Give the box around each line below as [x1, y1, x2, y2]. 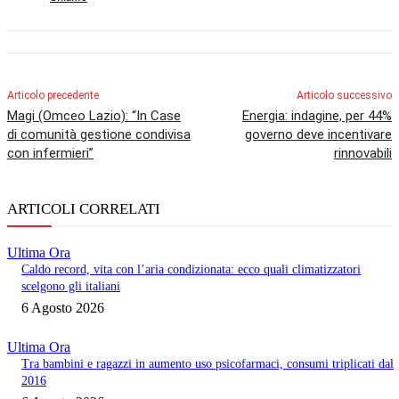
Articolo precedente [7, 89, 99, 102]
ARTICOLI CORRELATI [7, 200, 160, 218]
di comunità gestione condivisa [7, 126, 191, 143]
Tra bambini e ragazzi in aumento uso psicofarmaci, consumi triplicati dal [21, 357, 394, 371]
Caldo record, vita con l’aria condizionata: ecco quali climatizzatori [21, 263, 361, 277]
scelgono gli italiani [21, 280, 120, 294]
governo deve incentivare [244, 126, 392, 143]
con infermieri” [7, 145, 94, 162]
